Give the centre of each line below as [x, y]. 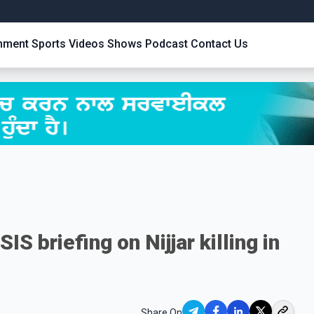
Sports [49, 44]
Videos [87, 44]
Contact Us [219, 44]
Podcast [166, 44]
